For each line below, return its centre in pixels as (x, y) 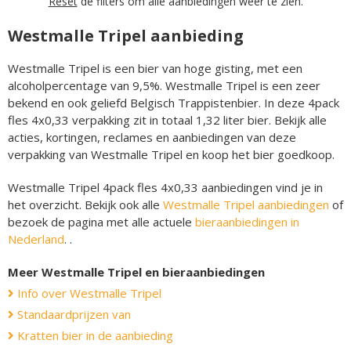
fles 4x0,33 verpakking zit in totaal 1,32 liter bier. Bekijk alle (167, 119)
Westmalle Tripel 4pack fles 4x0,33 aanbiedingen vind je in (165, 187)
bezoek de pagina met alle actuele (101, 221)
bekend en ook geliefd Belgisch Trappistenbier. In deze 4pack (174, 102)
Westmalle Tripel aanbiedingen (246, 204)
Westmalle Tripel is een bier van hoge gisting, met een (155, 68)
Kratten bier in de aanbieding (94, 335)
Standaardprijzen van (72, 314)
